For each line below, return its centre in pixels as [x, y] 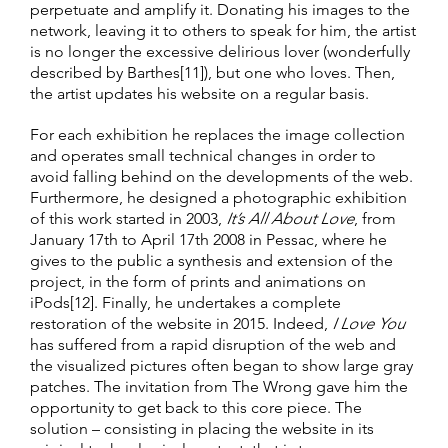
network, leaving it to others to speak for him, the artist [223, 31]
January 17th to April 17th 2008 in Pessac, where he [208, 240]
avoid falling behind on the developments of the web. [221, 177]
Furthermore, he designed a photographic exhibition [218, 198]
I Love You [368, 324]
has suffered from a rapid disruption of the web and [213, 345]
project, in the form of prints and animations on [198, 282]
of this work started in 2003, [128, 219]
